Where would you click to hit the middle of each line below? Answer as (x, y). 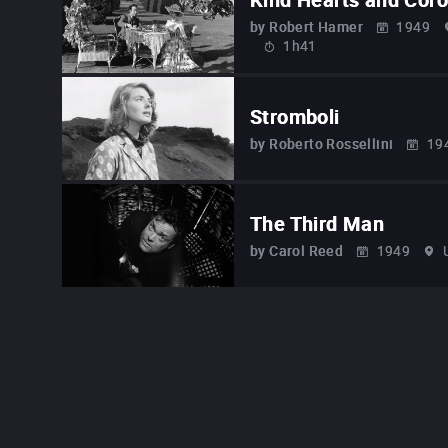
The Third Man (317, 224)
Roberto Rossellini (331, 144)
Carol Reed (306, 251)
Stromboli (295, 117)
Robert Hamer (316, 27)
